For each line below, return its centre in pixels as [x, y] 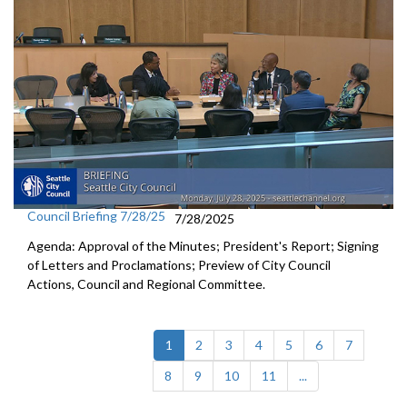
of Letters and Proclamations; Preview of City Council [179, 265]
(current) [197, 344]
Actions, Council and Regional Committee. [146, 284]
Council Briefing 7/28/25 [96, 216]
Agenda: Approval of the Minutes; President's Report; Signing [203, 246]
